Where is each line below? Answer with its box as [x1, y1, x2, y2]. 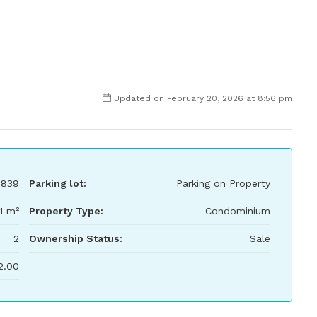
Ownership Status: [28, 233, 122, 244]
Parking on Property [176, 178, 270, 189]
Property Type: [28, 205, 103, 217]
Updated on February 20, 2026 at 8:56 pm [114, 93, 292, 103]
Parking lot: [28, 178, 86, 189]
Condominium [205, 205, 270, 217]
